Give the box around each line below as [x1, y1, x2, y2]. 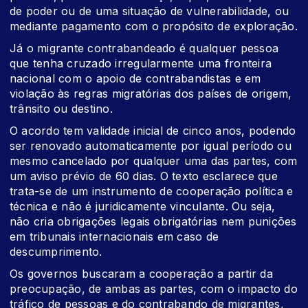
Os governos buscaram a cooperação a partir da [10, 267, 273, 281]
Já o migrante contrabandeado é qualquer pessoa [10, 41, 279, 56]
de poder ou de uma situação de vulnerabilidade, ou [10, 4, 289, 19]
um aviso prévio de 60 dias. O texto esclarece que [10, 169, 278, 184]
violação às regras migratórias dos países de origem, [10, 87, 292, 101]
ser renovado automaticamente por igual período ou [10, 139, 291, 153]
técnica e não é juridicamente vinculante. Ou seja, [10, 199, 275, 214]
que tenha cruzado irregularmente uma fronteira [10, 56, 272, 71]
